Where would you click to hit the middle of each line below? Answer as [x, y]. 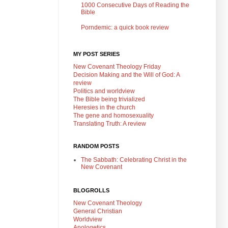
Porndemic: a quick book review [125, 28]
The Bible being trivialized [109, 99]
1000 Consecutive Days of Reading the [135, 5]
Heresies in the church [104, 107]
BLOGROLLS [91, 190]
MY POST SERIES [96, 54]
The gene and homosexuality [113, 115]
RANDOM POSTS [96, 146]
